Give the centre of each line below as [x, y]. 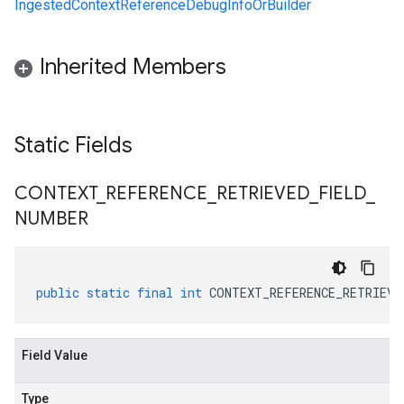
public [58, 293]
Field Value [55, 355]
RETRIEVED [263, 193]
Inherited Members [133, 67]
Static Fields [76, 145]
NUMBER [51, 219]
